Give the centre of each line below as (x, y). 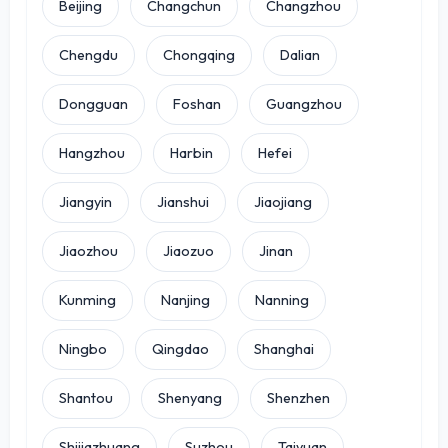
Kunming (87, 299)
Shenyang (190, 397)
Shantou (86, 397)
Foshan (197, 103)
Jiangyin (85, 201)
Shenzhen (298, 397)
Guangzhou (304, 103)
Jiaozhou (88, 250)
